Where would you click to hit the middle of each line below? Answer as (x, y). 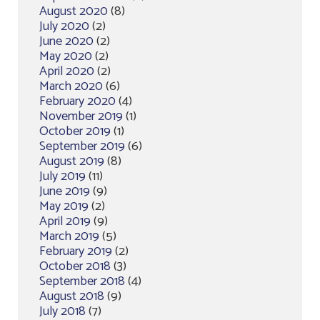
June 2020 (66, 41)
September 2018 (82, 281)
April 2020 (67, 71)
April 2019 (65, 221)
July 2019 (62, 176)
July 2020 (64, 26)
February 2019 (76, 251)
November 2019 (81, 116)
